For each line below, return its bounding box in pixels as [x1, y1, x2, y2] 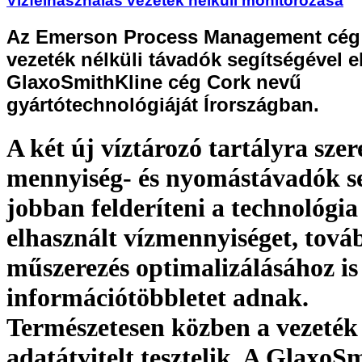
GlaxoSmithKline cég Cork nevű [6, 70, 301, 93]
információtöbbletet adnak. [6, 283, 309, 313]
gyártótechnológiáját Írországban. [6, 93, 319, 116]
